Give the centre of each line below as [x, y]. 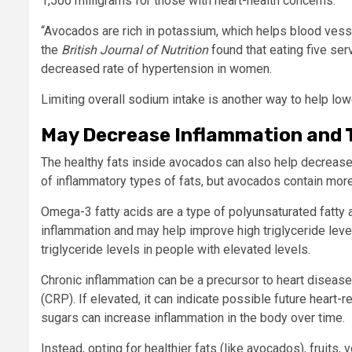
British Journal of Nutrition [135, 49]
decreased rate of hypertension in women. [156, 68]
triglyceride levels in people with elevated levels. [176, 249]
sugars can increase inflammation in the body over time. [194, 317]
